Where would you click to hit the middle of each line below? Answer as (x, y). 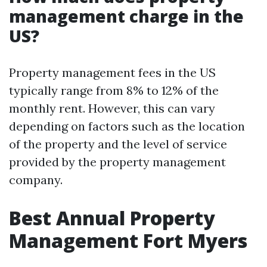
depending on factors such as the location (127, 126)
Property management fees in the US (112, 72)
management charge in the (126, 16)
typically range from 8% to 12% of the (114, 90)
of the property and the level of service (118, 144)
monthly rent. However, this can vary (112, 108)
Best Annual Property (112, 218)
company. (36, 180)
